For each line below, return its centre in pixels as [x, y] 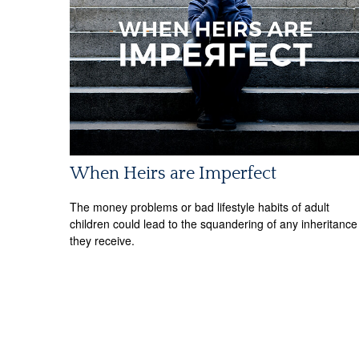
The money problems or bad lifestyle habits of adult [200, 206]
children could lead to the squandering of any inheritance [214, 223]
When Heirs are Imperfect [173, 174]
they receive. [102, 240]
